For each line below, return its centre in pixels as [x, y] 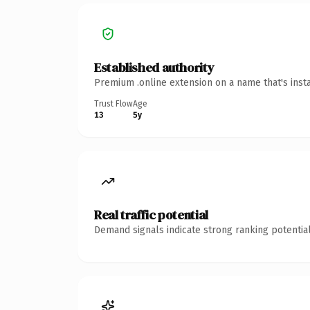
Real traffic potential [151, 215]
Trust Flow [113, 103]
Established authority [154, 67]
